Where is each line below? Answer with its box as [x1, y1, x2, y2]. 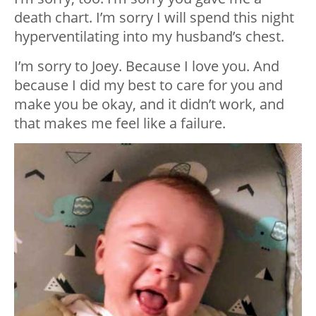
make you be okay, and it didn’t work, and [14, 95, 284, 114]
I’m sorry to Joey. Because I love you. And [14, 56, 279, 76]
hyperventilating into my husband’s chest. [14, 27, 284, 47]
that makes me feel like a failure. [14, 114, 226, 133]
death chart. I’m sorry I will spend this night [14, 8, 294, 28]
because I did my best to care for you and [14, 75, 283, 95]
